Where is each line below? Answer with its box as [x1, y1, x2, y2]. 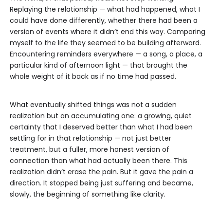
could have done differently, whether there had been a [10, 16, 198, 26]
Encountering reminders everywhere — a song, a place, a [10, 49, 202, 59]
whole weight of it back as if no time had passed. [10, 72, 176, 82]
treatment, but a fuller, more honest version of [10, 145, 169, 155]
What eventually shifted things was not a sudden [10, 100, 177, 110]
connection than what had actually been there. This [10, 156, 187, 166]
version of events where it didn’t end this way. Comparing [10, 27, 205, 37]
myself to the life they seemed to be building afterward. [10, 38, 201, 48]
